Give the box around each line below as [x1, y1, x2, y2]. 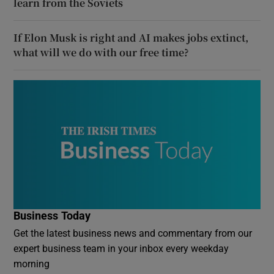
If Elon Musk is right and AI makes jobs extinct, [13, 30, 249, 45]
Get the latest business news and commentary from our [13, 228, 253, 239]
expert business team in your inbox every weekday [13, 243, 229, 254]
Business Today [13, 210, 91, 222]
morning [13, 259, 50, 269]
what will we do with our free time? [13, 45, 190, 59]
